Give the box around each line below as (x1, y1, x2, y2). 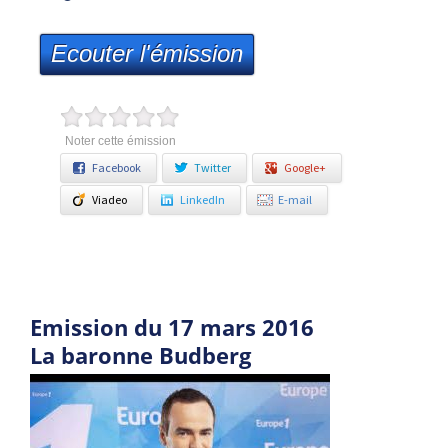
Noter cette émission (64, 134, 176, 148)
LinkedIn (180, 192, 225, 207)
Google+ (284, 160, 326, 175)
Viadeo (92, 192, 127, 207)
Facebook (92, 160, 141, 175)
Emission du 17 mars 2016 (30, 312, 314, 342)
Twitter (194, 160, 231, 175)
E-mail (278, 192, 312, 207)
